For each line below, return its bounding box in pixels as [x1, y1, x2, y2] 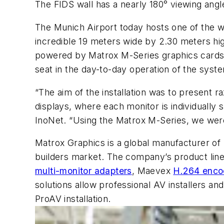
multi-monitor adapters [35, 165, 132, 176]
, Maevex [131, 165, 173, 176]
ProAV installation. [35, 193, 111, 204]
